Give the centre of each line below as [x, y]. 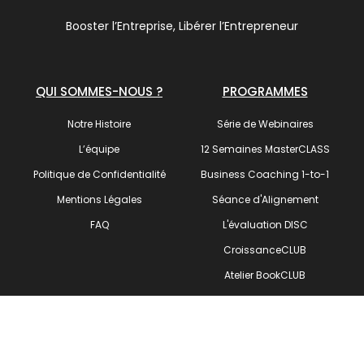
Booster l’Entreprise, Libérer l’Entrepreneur [182, 26]
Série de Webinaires [265, 124]
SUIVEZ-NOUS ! [182, 317]
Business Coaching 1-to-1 [265, 175]
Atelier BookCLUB [265, 275]
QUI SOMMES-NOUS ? [99, 92]
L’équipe [99, 149]
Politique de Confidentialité [99, 175]
